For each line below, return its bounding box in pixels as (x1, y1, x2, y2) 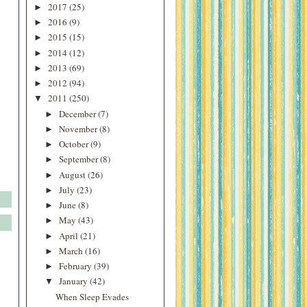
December (58, 107, 98, 120)
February (58, 260, 94, 272)
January (58, 275, 90, 288)
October (58, 138, 90, 150)
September (58, 153, 100, 166)
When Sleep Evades (56, 290, 130, 303)
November (58, 122, 99, 135)
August (58, 168, 88, 181)
